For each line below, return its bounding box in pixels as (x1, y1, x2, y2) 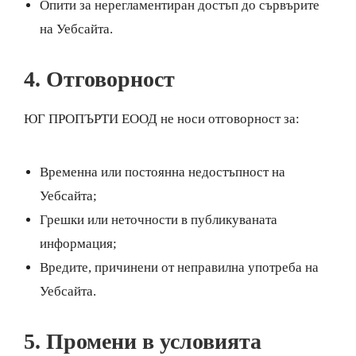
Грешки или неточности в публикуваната (40, 212, 277, 227)
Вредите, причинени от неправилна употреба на (40, 260, 319, 275)
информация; (40, 236, 117, 251)
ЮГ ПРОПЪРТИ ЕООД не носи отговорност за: (24, 111, 300, 126)
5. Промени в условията (24, 329, 261, 354)
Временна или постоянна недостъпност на (40, 164, 285, 180)
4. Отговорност (24, 67, 175, 91)
